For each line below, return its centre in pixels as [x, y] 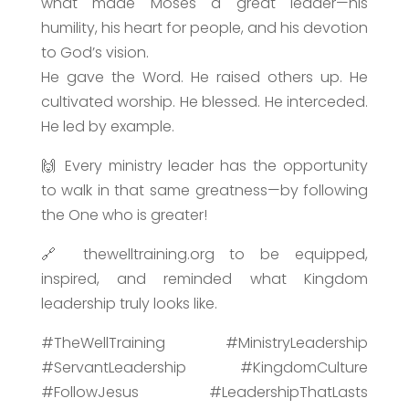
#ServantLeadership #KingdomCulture [204, 367]
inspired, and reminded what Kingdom [204, 278]
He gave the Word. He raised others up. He [204, 77]
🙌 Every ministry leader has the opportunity [204, 165]
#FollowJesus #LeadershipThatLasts [204, 392]
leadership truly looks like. [129, 303]
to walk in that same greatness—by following [204, 190]
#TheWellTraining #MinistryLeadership [204, 342]
